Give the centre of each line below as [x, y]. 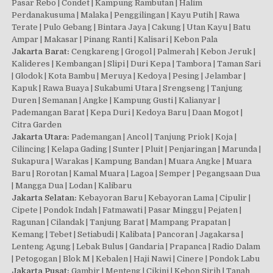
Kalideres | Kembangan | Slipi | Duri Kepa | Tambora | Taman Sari [136, 64]
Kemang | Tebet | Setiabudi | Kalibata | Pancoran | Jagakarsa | [128, 235]
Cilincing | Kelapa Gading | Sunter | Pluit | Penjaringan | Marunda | [136, 149]
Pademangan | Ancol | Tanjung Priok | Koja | [153, 137]
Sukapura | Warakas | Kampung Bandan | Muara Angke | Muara [132, 161]
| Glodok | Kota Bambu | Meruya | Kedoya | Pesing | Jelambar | [129, 76]
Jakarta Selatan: [44, 198]
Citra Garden [37, 125]
